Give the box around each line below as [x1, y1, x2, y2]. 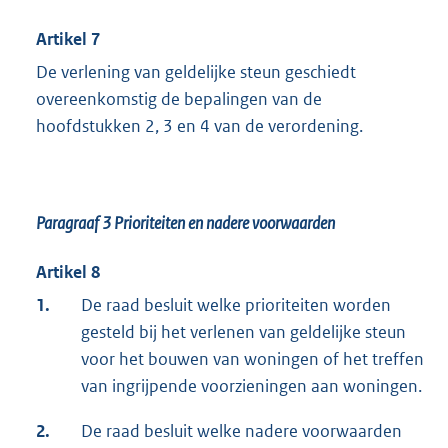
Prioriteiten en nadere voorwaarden [114, 211, 335, 234]
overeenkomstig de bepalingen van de [36, 87, 322, 110]
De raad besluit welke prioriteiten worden [81, 293, 391, 316]
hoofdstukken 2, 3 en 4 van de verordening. [36, 114, 363, 137]
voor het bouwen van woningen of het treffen [81, 347, 424, 370]
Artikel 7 [36, 27, 100, 50]
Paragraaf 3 [36, 211, 114, 234]
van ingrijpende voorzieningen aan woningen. [81, 374, 422, 397]
